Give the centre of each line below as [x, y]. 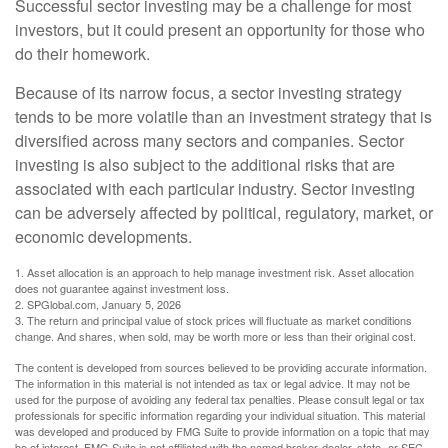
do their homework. [82, 53]
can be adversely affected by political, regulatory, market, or [224, 212]
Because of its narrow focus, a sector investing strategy [208, 92]
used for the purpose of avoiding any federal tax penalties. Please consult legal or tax [220, 398]
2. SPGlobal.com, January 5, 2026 [98, 303]
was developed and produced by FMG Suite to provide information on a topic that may [222, 430]
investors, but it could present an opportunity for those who [220, 29]
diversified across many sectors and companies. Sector [209, 140]
